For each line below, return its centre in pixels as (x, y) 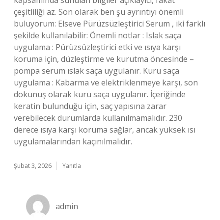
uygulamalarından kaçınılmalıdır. (73, 141)
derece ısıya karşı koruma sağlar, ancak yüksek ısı (105, 130)
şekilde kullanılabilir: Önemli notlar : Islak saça (97, 35)
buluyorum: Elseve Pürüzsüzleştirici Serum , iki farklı (110, 24)
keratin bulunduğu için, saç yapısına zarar (90, 106)
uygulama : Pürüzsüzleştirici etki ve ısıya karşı (97, 47)
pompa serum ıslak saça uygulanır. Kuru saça (96, 71)
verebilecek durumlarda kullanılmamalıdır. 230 (98, 118)
